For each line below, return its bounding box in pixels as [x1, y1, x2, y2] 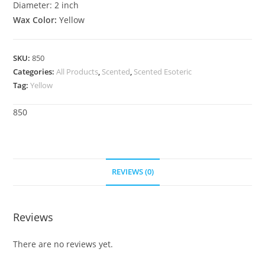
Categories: [13, 66, 57, 77]
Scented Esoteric [134, 66, 192, 77]
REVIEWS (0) [111, 167, 154, 177]
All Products [56, 66, 99, 77]
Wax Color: [13, 14, 57, 26]
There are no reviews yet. [13, 238, 114, 250]
